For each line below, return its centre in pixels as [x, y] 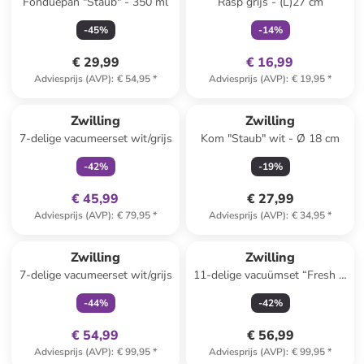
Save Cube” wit [270, 291]
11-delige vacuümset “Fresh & [271, 275]
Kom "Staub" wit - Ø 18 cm [271, 139]
